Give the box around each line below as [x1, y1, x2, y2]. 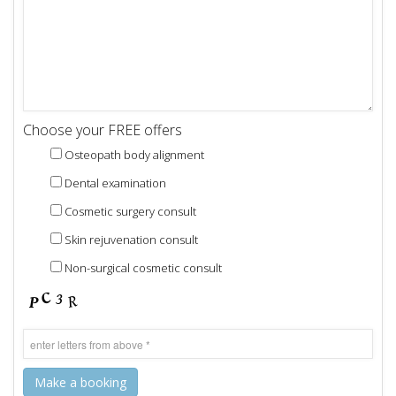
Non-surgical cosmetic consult [65, 260, 222, 277]
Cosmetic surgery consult [65, 203, 196, 220]
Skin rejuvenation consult [65, 232, 198, 248]
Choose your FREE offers [23, 120, 182, 141]
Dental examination [65, 175, 166, 192]
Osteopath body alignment [65, 147, 204, 164]
